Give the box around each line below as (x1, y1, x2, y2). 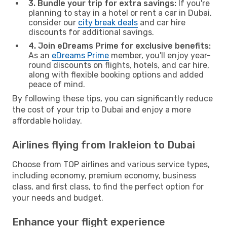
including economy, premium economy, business (12, 170, 196, 180)
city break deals (78, 17, 138, 27)
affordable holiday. (12, 116, 82, 126)
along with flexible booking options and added (28, 69, 204, 80)
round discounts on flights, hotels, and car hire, (28, 60, 209, 70)
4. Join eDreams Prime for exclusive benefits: (28, 41, 211, 51)
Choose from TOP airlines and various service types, (12, 159, 210, 169)
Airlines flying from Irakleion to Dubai (12, 138, 195, 151)
